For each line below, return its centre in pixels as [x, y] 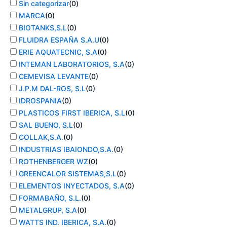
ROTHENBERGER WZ [53, 162]
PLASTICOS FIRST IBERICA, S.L [72, 113]
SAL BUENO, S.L [46, 125]
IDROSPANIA [40, 101]
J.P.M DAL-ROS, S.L [52, 89]
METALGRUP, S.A [48, 210]
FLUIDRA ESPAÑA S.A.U [59, 40]
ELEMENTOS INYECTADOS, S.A [72, 186]
